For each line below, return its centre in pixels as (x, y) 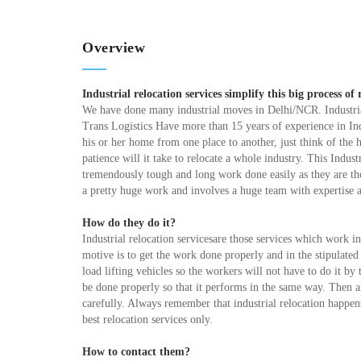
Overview (114, 48)
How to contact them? (136, 352)
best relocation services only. (147, 320)
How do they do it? (129, 223)
